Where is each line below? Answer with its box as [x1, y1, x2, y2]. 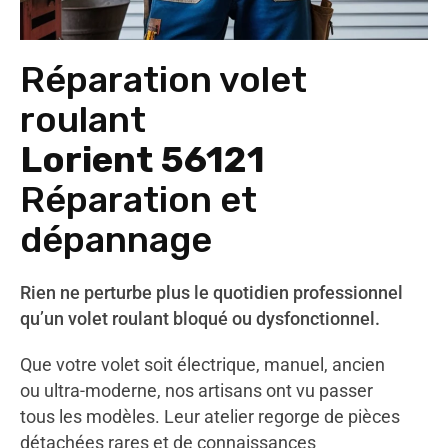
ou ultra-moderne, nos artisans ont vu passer [20, 380, 373, 401]
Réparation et [20, 178, 257, 221]
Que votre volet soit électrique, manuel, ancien [20, 354, 385, 375]
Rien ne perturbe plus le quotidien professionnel [20, 282, 403, 303]
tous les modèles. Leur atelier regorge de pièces [20, 406, 400, 427]
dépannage [20, 218, 212, 261]
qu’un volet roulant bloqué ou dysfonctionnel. [20, 308, 380, 329]
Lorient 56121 [20, 138, 265, 181]
